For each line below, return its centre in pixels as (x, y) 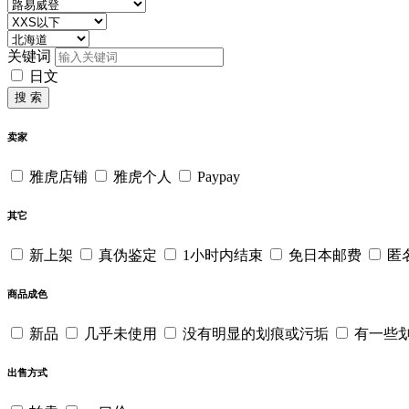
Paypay (219, 176)
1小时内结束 (223, 255)
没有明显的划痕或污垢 (256, 333)
